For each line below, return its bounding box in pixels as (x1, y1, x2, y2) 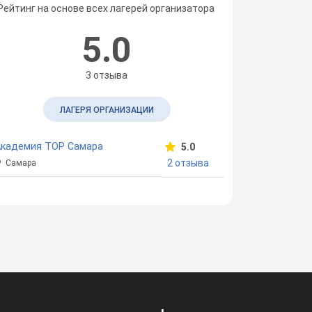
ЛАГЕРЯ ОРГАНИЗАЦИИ (59, 104, 154, 115)
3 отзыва (86, 69, 127, 81)
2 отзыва (167, 157, 209, 169)
